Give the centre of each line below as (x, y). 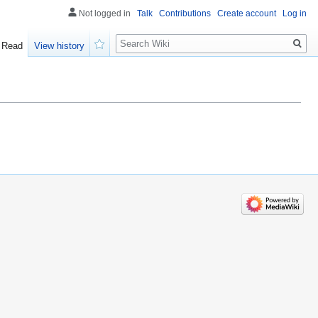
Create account (247, 13)
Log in (295, 13)
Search (139, 36)
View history (60, 46)
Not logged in (105, 13)
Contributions (185, 13)
